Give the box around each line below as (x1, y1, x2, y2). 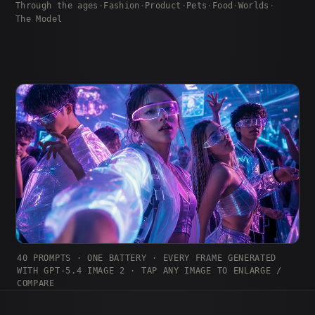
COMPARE (17, 278, 55, 288)
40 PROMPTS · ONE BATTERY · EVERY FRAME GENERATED (17, 252, 277, 263)
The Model (15, 13, 63, 24)
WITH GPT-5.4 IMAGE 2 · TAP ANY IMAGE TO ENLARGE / (17, 265, 282, 276)
